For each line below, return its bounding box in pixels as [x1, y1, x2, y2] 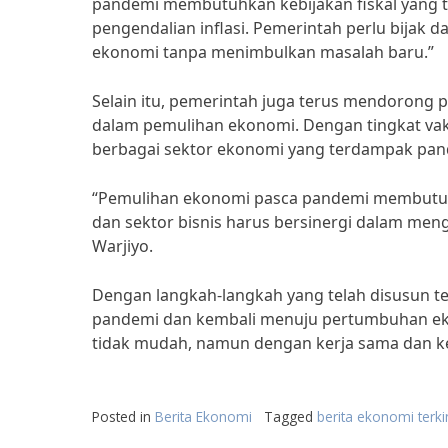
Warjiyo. [92, 235, 153, 257]
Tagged [264, 407, 317, 426]
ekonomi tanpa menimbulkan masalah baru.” [92, 41, 434, 63]
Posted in [92, 407, 155, 426]
